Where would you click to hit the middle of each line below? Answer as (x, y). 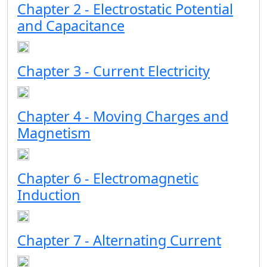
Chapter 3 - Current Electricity (114, 71)
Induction (49, 195)
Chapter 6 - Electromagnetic (108, 178)
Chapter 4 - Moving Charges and (123, 116)
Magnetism (54, 133)
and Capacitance (71, 26)
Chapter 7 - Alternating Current (119, 240)
